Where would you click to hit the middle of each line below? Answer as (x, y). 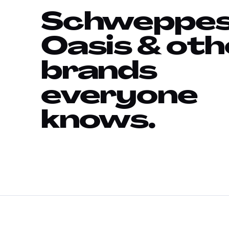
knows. (98, 122)
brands (99, 73)
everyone (119, 97)
